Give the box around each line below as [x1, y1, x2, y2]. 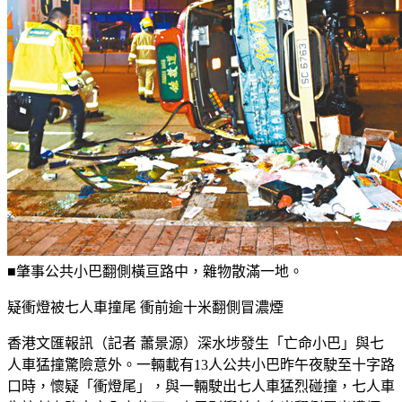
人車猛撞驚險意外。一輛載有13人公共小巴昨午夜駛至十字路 [7, 356, 395, 372]
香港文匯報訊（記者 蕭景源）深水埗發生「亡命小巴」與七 [7, 335, 384, 351]
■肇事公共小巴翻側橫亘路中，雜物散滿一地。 [7, 263, 303, 279]
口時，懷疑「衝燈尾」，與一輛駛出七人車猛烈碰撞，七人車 [7, 378, 395, 394]
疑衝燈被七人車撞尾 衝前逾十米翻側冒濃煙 [7, 299, 284, 315]
